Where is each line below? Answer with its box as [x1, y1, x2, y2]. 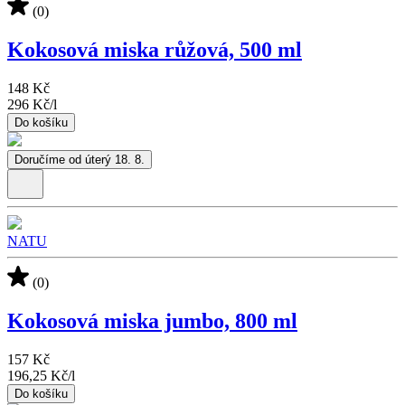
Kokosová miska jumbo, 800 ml [7, 309, 297, 334]
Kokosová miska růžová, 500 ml [7, 38, 302, 62]
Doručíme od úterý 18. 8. [14, 153, 145, 167]
